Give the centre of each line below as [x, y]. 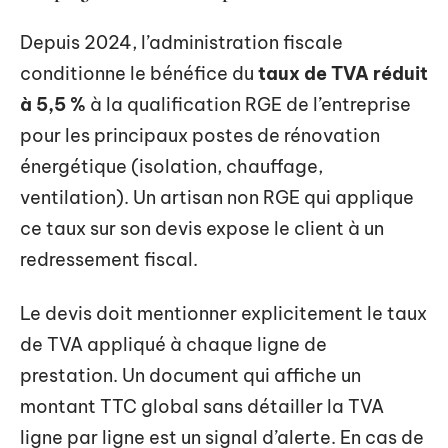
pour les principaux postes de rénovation [200, 135]
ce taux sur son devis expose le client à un [202, 228]
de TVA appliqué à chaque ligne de [173, 344]
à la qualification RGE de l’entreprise [248, 104]
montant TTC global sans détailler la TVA [202, 406]
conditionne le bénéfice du [139, 73]
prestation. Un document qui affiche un [190, 375]
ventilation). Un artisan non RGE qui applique [217, 197]
